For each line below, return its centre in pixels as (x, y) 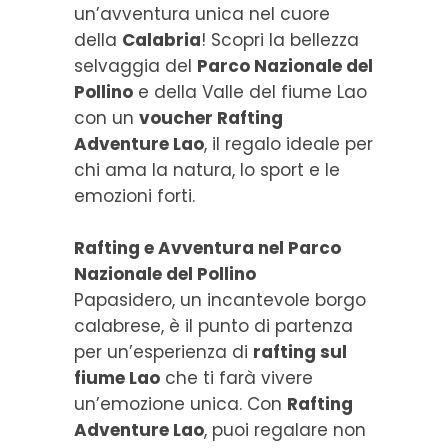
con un (106, 117)
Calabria (161, 39)
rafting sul (300, 351)
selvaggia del (135, 65)
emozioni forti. (134, 195)
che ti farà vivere (236, 377)
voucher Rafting (211, 117)
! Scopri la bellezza (280, 39)
